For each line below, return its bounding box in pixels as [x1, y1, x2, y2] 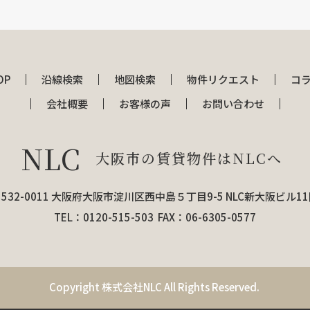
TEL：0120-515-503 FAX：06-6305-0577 [54, 210, 256, 224]
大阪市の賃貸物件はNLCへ [95, 148, 282, 168]
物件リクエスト [186, 72, 259, 86]
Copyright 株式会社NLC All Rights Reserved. [48, 280, 262, 294]
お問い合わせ [201, 96, 264, 111]
